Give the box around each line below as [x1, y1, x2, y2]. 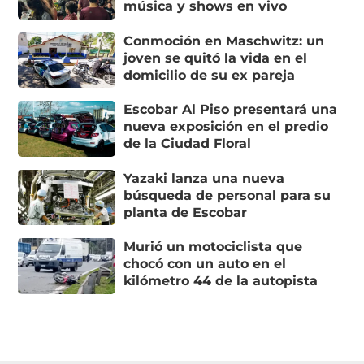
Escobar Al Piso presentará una [123, 102, 338, 118]
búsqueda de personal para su [123, 187, 331, 203]
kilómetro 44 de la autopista [123, 273, 318, 289]
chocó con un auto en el [123, 256, 287, 272]
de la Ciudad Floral [123, 136, 252, 152]
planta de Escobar [123, 204, 248, 220]
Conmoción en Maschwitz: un [123, 32, 325, 49]
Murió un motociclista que [123, 239, 303, 255]
